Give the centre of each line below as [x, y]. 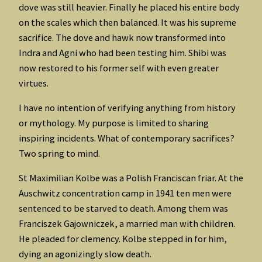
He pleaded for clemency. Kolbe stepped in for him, [123, 239]
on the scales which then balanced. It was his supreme [127, 22]
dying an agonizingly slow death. [85, 254]
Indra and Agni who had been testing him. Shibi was [123, 52]
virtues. [34, 83]
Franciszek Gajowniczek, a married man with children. [127, 224]
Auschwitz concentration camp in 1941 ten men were [125, 193]
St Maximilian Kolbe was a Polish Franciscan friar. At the [131, 178]
